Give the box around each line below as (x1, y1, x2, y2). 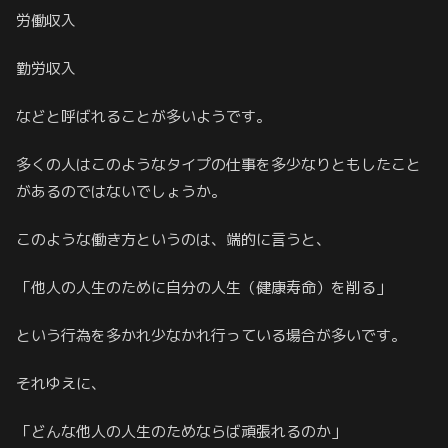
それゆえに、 (16, 372, 106, 394)
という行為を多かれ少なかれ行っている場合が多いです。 (16, 324, 406, 346)
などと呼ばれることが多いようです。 (16, 105, 271, 127)
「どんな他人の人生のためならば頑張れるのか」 (16, 420, 346, 442)
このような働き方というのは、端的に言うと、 (16, 228, 331, 250)
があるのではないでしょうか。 (16, 180, 226, 202)
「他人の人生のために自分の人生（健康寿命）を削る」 (16, 276, 391, 298)
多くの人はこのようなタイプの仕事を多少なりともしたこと (16, 153, 421, 175)
